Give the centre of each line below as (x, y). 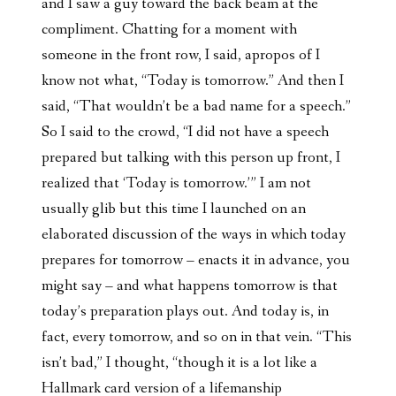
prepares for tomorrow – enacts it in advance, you (196, 261)
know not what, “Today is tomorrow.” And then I (193, 81)
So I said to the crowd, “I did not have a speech (185, 133)
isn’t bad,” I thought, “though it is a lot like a (179, 363)
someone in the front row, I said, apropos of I (181, 56)
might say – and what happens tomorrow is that (190, 286)
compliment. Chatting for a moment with (169, 30)
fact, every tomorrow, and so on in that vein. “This (197, 338)
